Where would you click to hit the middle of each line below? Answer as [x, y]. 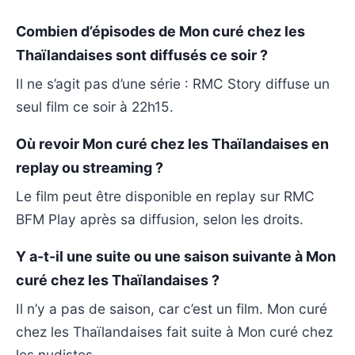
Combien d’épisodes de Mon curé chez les [160, 31]
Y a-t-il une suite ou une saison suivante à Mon [176, 256]
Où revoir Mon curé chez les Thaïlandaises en [172, 143]
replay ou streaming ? [90, 167]
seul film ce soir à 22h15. [95, 106]
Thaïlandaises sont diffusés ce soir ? [142, 55]
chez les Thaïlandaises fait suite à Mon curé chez [174, 331]
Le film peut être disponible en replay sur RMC [165, 196]
